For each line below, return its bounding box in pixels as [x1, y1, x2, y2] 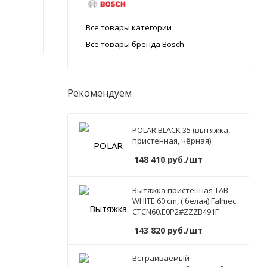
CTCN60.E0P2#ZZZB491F [132, 206, 219, 218]
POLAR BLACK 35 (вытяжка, [132, 125, 230, 136]
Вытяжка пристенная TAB [132, 185, 228, 196]
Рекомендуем [67, 86, 132, 100]
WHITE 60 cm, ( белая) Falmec [132, 195, 236, 207]
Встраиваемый [132, 253, 190, 264]
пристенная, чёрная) [132, 135, 211, 147]
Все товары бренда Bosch [86, 39, 184, 50]
